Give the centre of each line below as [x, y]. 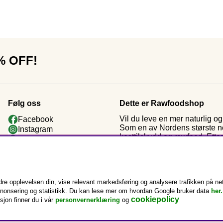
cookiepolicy [155, 199]
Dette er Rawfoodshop [162, 103]
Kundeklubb [39, 159]
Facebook [36, 119]
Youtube [33, 139]
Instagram [35, 129]
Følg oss [24, 103]
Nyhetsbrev [38, 149]
